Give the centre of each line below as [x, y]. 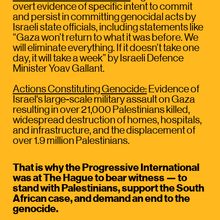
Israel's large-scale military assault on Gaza [104, 99]
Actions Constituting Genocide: [80, 89]
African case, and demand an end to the [101, 198]
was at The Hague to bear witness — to [100, 178]
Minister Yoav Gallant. [58, 68]
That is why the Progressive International [106, 167]
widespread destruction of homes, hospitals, [107, 120]
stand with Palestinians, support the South [108, 188]
